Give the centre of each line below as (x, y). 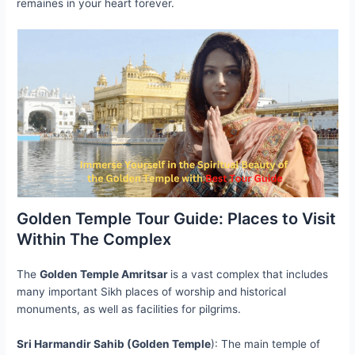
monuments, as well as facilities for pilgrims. (129, 309)
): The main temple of (266, 344)
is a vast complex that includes (250, 275)
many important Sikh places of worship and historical (152, 292)
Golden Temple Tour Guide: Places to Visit (177, 219)
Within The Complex (94, 240)
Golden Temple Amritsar (105, 275)
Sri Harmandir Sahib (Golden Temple (114, 344)
